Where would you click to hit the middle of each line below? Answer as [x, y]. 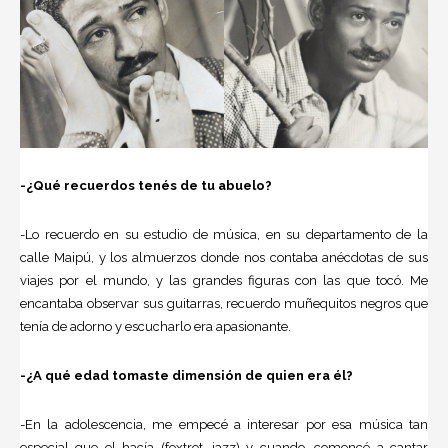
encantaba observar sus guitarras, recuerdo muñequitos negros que [224, 304]
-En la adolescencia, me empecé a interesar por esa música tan [224, 425]
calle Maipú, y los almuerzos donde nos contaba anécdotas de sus [224, 258]
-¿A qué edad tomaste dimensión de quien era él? [186, 376]
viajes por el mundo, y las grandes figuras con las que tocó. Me [224, 281]
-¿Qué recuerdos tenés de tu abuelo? [146, 186]
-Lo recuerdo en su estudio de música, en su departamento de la [224, 235]
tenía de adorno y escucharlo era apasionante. [155, 327]
